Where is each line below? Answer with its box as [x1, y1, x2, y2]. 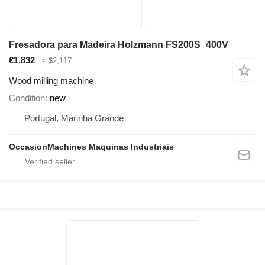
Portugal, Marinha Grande [24, 112, 124, 123]
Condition [9, 92, 45, 103]
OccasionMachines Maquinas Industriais [9, 141, 174, 151]
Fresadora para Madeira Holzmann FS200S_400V [9, 40, 228, 50]
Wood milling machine [9, 75, 93, 86]
